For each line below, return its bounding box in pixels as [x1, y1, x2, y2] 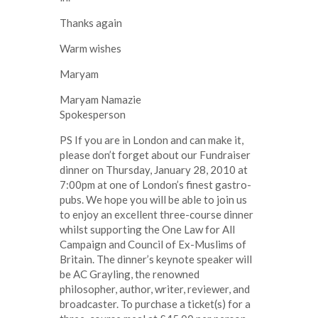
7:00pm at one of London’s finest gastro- [60, 177, 251, 191]
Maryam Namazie [60, 92, 141, 106]
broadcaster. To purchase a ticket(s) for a [60, 297, 251, 310]
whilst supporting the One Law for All [60, 222, 235, 236]
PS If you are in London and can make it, [60, 133, 243, 146]
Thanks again [60, 16, 122, 29]
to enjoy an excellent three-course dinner [60, 207, 253, 221]
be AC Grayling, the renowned [60, 267, 199, 280]
